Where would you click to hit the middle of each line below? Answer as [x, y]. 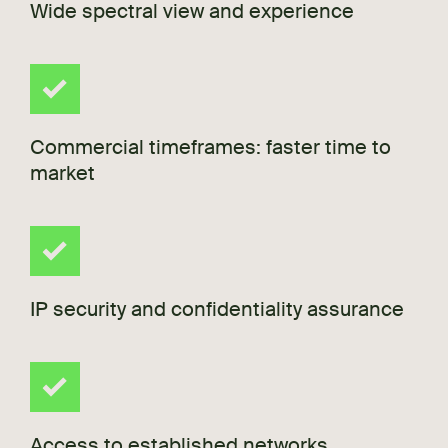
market [62, 173]
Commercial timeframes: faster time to [210, 147]
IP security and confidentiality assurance [217, 309]
